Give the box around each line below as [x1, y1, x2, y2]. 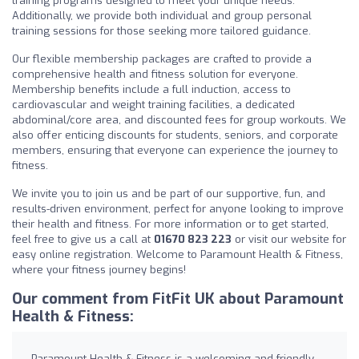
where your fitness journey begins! [12, 262, 186, 276]
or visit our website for [232, 232, 346, 246]
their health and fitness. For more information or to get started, [12, 216, 329, 231]
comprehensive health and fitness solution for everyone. [12, 67, 298, 81]
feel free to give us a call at [12, 232, 154, 246]
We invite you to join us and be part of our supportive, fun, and [12, 186, 325, 200]
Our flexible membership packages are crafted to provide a [12, 51, 312, 66]
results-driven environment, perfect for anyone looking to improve [12, 201, 344, 216]
